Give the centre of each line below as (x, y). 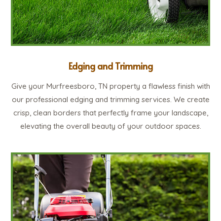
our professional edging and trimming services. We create (110, 100)
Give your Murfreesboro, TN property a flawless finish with (110, 86)
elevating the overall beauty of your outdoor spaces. (110, 126)
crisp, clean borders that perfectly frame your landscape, (110, 113)
